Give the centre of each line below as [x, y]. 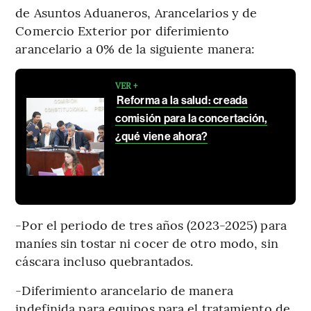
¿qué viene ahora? [162, 137]
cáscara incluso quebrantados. [104, 261]
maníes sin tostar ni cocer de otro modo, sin [147, 243]
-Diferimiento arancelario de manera [124, 290]
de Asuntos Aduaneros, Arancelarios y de [136, 12]
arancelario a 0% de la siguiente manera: [135, 49]
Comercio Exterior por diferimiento [122, 31]
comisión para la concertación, [191, 119]
